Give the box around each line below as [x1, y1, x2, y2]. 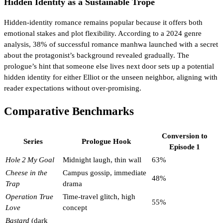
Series [23, 137, 43, 145]
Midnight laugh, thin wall [63, 155, 141, 164]
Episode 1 [169, 142, 200, 151]
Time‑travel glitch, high [63, 192, 135, 201]
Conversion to [162, 131, 208, 140]
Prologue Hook [82, 137, 131, 145]
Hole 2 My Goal [5, 155, 54, 164]
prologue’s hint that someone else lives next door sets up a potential [4, 62, 214, 71]
